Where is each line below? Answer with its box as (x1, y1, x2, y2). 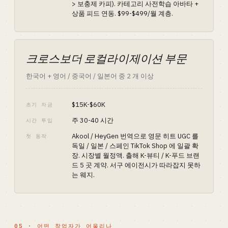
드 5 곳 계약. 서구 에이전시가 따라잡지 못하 (72, 161, 201, 169)
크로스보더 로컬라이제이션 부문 (26, 51, 187, 66)
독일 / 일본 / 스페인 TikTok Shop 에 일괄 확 (72, 141, 198, 150)
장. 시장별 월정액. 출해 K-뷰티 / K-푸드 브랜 (72, 151, 199, 160)
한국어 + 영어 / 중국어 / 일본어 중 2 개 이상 (26, 72, 154, 80)
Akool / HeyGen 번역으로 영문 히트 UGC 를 (72, 132, 198, 140)
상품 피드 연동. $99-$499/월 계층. (72, 9, 173, 18)
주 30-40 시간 (72, 116, 113, 125)
